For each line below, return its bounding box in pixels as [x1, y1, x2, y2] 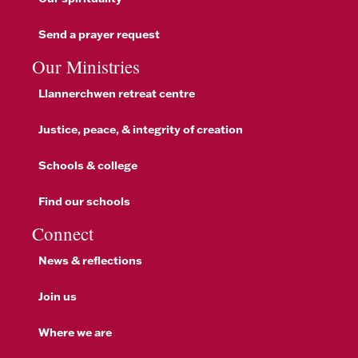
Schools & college [38, 157, 137, 173]
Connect [32, 221, 93, 245]
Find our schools [38, 193, 130, 209]
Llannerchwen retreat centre [38, 86, 195, 101]
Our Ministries [32, 54, 140, 78]
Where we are [38, 324, 112, 340]
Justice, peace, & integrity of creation [38, 121, 243, 137]
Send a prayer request [38, 26, 160, 42]
